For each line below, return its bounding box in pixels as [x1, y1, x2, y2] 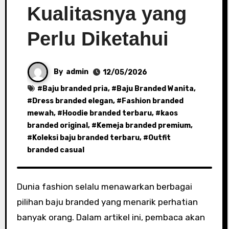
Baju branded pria [42, 84, 108, 93]
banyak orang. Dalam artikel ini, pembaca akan [16, 212, 205, 222]
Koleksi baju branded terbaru [32, 133, 140, 142]
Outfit [148, 133, 171, 142]
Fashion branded [121, 97, 184, 105]
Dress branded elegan [32, 97, 113, 105]
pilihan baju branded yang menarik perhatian [16, 197, 198, 207]
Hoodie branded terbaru [62, 109, 152, 118]
